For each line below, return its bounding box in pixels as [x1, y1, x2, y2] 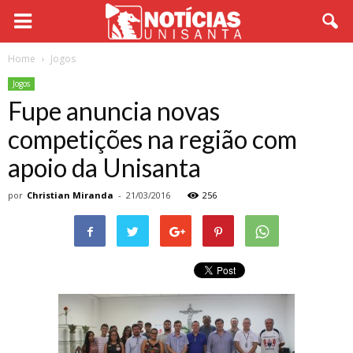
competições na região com [8, 124, 297, 154]
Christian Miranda [27, 189, 113, 201]
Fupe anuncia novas [8, 95, 220, 126]
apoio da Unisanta [8, 152, 201, 183]
